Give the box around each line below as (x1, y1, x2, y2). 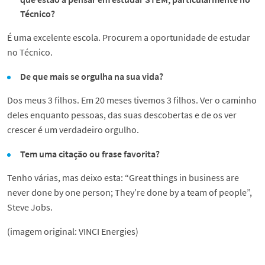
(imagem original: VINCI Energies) (7, 225, 138, 238)
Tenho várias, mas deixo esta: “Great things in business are (7, 172, 239, 184)
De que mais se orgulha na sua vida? (20, 70, 167, 83)
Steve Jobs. (7, 201, 53, 214)
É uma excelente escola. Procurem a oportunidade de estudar (7, 31, 250, 44)
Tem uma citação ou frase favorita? (20, 148, 162, 160)
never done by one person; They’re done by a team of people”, (7, 186, 252, 199)
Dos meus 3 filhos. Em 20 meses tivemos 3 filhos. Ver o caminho (7, 94, 257, 106)
